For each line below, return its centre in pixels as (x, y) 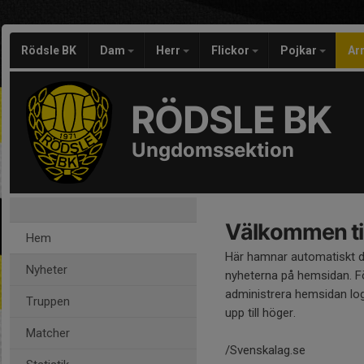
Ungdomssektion (213, 150)
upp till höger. (260, 313)
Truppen (48, 301)
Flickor (232, 50)
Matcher (48, 333)
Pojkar (300, 50)
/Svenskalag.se (265, 350)
